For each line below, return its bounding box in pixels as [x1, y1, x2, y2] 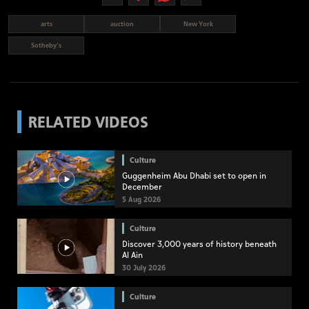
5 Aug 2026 [122, 195, 161, 206]
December [122, 181, 162, 195]
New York [183, 19, 213, 29]
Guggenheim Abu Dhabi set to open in [122, 170, 266, 183]
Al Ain [122, 249, 143, 263]
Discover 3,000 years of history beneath [122, 238, 277, 252]
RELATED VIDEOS [28, 111, 148, 132]
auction [110, 19, 134, 29]
